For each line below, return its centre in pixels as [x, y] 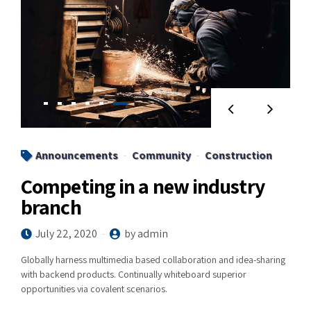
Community [161, 155]
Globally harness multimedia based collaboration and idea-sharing [153, 260]
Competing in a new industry [143, 186]
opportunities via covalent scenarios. [94, 289]
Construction [238, 155]
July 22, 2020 [66, 234]
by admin [146, 234]
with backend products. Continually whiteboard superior [134, 275]
